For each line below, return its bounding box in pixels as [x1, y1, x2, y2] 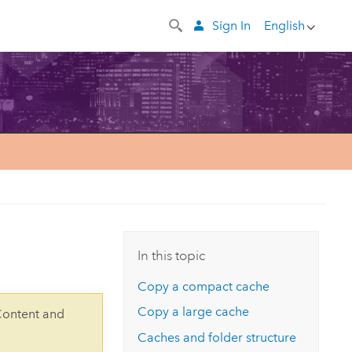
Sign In [211, 17, 251, 33]
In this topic [137, 247, 206, 264]
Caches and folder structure [137, 330, 297, 346]
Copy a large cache [137, 304, 250, 320]
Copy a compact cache [137, 278, 270, 294]
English [263, 17, 305, 33]
